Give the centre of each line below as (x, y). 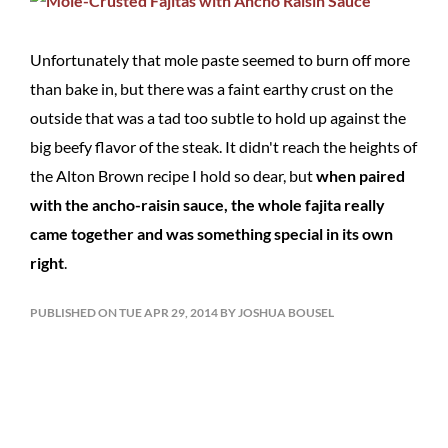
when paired (360, 175)
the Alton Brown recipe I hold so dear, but (173, 175)
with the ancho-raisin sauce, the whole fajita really (207, 204)
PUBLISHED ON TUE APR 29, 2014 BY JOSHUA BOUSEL (182, 312)
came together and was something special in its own (211, 233)
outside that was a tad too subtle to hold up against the (218, 117)
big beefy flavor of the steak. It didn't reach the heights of (223, 146)
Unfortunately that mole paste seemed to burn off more (220, 59)
